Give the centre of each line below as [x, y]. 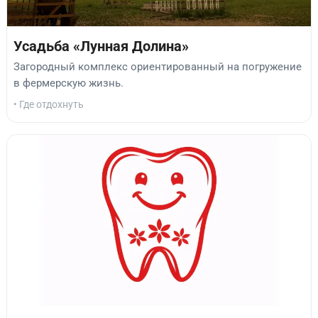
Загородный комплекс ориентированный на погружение [158, 66]
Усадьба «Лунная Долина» [101, 47]
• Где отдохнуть [49, 104]
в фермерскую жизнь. [68, 83]
